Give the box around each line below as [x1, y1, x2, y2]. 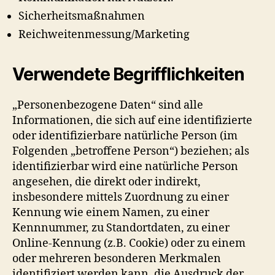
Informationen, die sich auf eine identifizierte [12, 113, 252, 128]
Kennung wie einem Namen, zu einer [12, 205, 209, 220]
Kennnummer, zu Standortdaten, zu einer [12, 220, 230, 235]
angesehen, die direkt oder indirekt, [12, 174, 201, 189]
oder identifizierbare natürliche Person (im [12, 128, 238, 143]
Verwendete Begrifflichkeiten [12, 63, 244, 85]
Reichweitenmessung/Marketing [18, 27, 190, 42]
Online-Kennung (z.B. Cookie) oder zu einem [12, 236, 246, 250]
